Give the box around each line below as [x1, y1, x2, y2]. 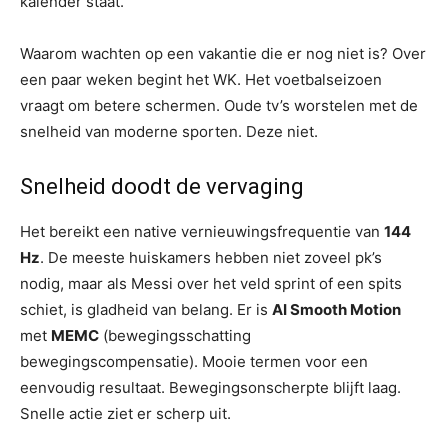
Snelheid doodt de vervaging [20, 173, 304, 199]
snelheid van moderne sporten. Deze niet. [20, 121, 318, 141]
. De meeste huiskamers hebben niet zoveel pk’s [40, 247, 382, 267]
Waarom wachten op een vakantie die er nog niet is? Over [20, 43, 426, 63]
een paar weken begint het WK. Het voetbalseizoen [20, 69, 382, 89]
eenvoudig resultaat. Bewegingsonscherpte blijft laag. [20, 377, 401, 397]
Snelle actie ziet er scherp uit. [20, 403, 231, 423]
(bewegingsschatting [99, 325, 251, 345]
